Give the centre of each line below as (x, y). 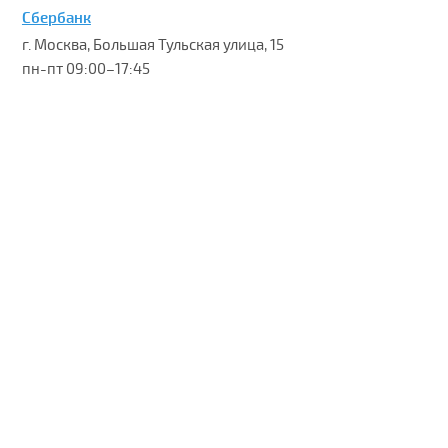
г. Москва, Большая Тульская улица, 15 (152, 45)
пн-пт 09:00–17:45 (85, 69)
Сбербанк (56, 18)
